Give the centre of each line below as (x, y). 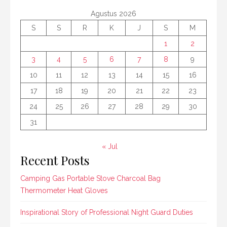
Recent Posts (55, 160)
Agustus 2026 (113, 13)
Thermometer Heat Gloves (64, 190)
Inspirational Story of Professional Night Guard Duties (107, 212)
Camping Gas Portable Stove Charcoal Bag (90, 178)
